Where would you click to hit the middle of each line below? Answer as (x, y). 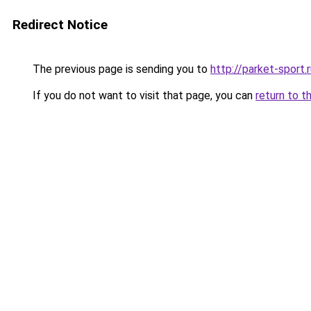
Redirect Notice (60, 25)
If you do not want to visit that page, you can (143, 95)
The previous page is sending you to (120, 69)
